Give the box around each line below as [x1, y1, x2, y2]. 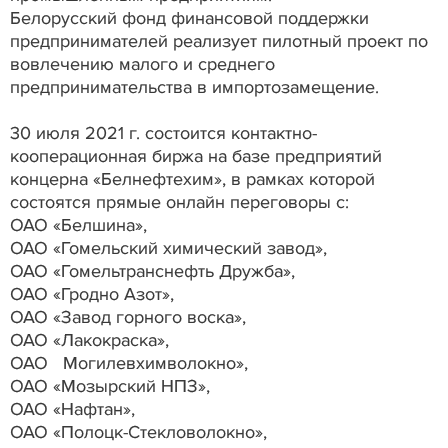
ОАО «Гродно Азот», [10, 282, 179, 305]
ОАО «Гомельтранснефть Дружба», [10, 259, 300, 282]
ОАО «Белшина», [10, 213, 152, 236]
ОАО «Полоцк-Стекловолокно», [10, 420, 272, 443]
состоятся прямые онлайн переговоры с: [10, 190, 349, 213]
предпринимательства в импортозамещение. [10, 75, 379, 98]
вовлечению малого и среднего [10, 52, 275, 75]
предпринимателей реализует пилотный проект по [10, 29, 428, 52]
